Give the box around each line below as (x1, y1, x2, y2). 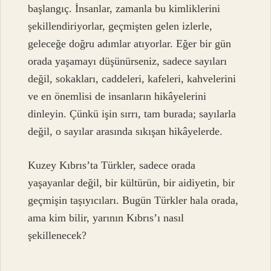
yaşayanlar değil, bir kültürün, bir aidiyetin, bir (28, 176, 235, 189)
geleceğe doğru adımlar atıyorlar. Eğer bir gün (28, 38, 232, 50)
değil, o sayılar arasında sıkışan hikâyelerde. (28, 125, 223, 138)
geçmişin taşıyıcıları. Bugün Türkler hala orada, (28, 194, 239, 206)
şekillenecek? (28, 229, 87, 241)
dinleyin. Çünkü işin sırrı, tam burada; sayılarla (28, 108, 237, 120)
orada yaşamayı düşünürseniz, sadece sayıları (28, 55, 227, 68)
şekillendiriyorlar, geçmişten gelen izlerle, (28, 20, 213, 33)
